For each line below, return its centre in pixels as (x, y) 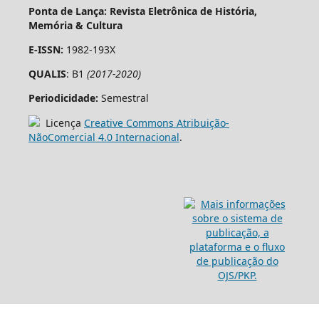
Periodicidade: (63, 98)
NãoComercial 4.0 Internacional (104, 137)
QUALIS (47, 73)
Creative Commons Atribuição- (156, 122)
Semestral (123, 98)
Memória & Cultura (75, 25)
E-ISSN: (46, 49)
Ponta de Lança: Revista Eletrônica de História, (142, 11)
